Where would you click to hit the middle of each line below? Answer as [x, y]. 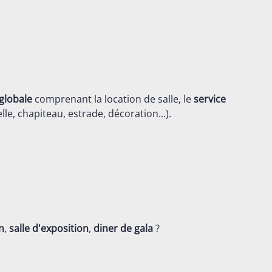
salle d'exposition [49, 228]
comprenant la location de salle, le [113, 99]
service [210, 99]
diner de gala [123, 228]
